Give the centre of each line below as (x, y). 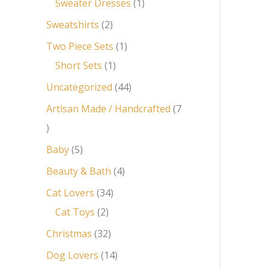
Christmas (69, 233)
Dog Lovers (72, 255)
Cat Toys (75, 212)
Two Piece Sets (80, 46)
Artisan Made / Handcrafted (108, 108)
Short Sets (79, 65)
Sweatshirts (73, 24)
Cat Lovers (70, 192)
